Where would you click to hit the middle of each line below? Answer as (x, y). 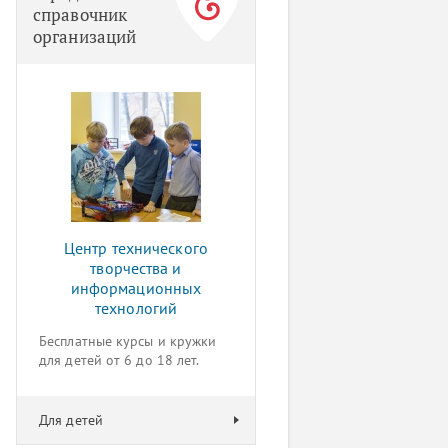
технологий (136, 308)
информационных (136, 288)
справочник (80, 14)
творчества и (136, 268)
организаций (85, 36)
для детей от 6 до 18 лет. (119, 360)
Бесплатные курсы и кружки (128, 341)
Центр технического (136, 248)
